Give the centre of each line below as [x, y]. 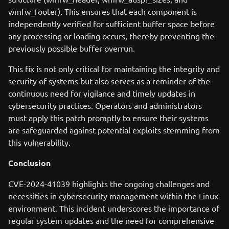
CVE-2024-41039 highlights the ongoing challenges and [109, 184]
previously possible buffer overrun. [72, 48]
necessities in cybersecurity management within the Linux [113, 196]
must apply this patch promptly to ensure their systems [108, 118]
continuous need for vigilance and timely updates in [102, 93]
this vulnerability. [39, 142]
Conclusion [29, 163]
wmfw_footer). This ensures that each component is [102, 11]
